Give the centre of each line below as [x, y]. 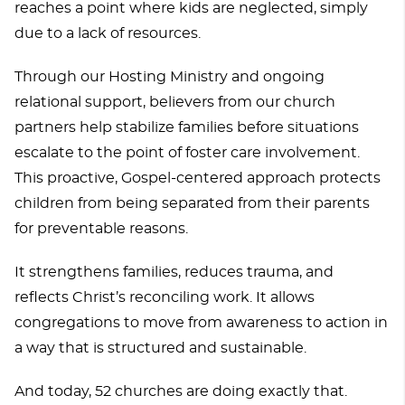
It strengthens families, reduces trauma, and [174, 272]
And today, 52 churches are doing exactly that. [181, 391]
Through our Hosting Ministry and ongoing [170, 76]
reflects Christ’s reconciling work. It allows [165, 297]
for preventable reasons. [101, 228]
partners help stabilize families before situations [187, 127]
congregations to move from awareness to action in [201, 322]
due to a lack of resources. [108, 33]
